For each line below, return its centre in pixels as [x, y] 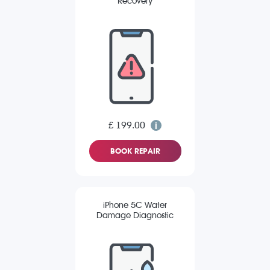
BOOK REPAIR [135, 151]
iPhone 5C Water [135, 206]
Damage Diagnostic [135, 216]
